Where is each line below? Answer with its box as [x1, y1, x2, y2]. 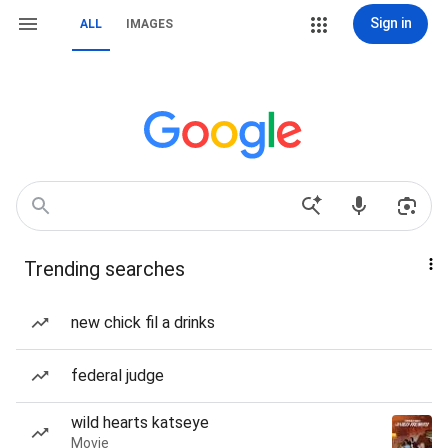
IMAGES [126, 17, 173, 31]
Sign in [369, 15, 412, 31]
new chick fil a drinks [71, 313, 215, 332]
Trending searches [24, 257, 185, 281]
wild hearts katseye [71, 413, 209, 432]
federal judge [71, 366, 164, 385]
